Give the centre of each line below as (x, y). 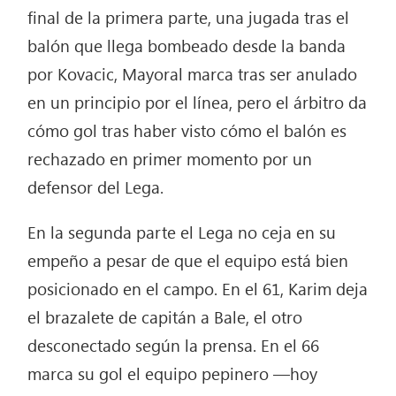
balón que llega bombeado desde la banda (187, 46)
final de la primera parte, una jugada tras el (189, 17)
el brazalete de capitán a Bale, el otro (165, 317)
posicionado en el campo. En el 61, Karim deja (198, 289)
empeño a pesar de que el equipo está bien (188, 260)
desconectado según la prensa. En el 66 (174, 345)
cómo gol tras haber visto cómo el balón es (187, 130)
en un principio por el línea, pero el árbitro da (198, 102)
